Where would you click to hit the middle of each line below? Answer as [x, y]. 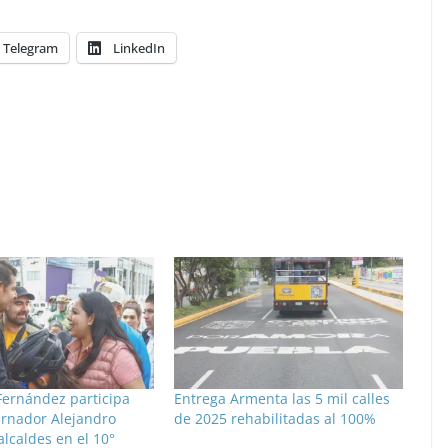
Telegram [30, 48]
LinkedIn [139, 48]
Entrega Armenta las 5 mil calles [281, 398]
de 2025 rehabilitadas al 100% [274, 418]
